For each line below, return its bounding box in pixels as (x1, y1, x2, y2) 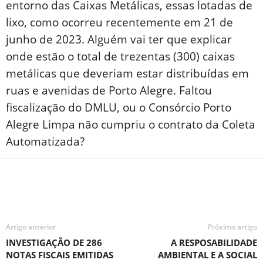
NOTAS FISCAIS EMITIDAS (6, 249, 113, 261)
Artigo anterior (6, 222, 56, 232)
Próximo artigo (208, 222, 257, 232)
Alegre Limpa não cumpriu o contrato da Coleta (6, 117, 255, 133)
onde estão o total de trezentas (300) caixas (6, 49, 235, 65)
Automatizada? (6, 134, 85, 150)
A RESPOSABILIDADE (171, 237, 257, 249)
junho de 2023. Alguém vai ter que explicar (6, 32, 232, 48)
